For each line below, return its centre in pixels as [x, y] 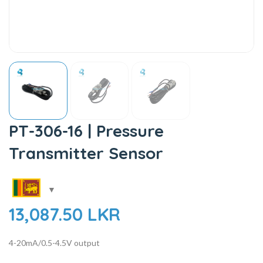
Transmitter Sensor [86, 153]
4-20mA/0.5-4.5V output [54, 243]
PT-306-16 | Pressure [86, 131]
